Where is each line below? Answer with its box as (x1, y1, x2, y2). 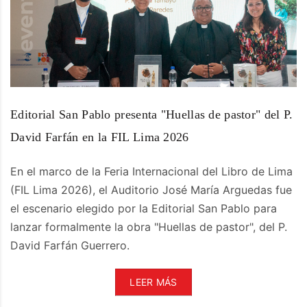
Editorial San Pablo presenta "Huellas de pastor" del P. (10, 107, 293, 121)
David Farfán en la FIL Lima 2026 (10, 130, 189, 144)
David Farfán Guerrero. (10, 238, 130, 252)
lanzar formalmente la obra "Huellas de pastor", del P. (10, 219, 287, 234)
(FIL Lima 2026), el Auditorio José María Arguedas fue (10, 182, 292, 197)
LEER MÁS (130, 275, 177, 288)
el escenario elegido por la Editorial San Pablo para (10, 201, 277, 215)
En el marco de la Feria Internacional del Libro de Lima (10, 164, 293, 178)
